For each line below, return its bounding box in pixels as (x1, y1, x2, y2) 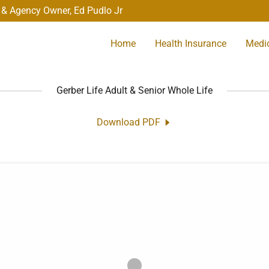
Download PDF (96, 116, 160, 128)
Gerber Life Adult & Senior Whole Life (56, 85, 213, 96)
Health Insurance (154, 37, 226, 49)
